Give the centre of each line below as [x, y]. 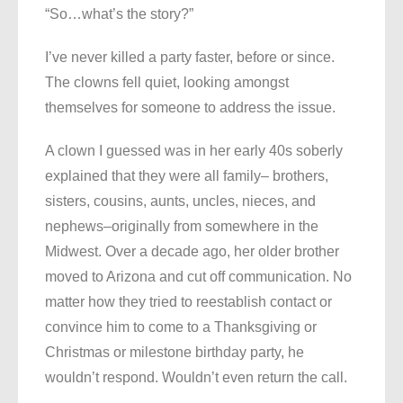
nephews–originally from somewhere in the [182, 227]
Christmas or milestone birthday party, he [175, 353]
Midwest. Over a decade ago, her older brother [192, 252]
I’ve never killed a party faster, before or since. [190, 58]
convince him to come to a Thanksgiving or [181, 327]
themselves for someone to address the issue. [190, 108]
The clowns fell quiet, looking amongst [167, 83]
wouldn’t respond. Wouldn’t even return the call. [196, 378]
